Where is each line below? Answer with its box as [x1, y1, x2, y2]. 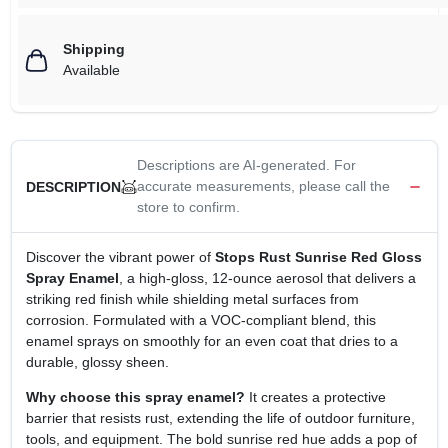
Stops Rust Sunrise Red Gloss [214, 249, 422, 266]
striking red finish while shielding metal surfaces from [25, 291, 359, 308]
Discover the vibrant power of [25, 249, 215, 266]
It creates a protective [244, 389, 386, 406]
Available [62, 62, 120, 79]
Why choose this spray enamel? [25, 389, 245, 406]
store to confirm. [136, 199, 240, 216]
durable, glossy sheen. [25, 354, 169, 371]
